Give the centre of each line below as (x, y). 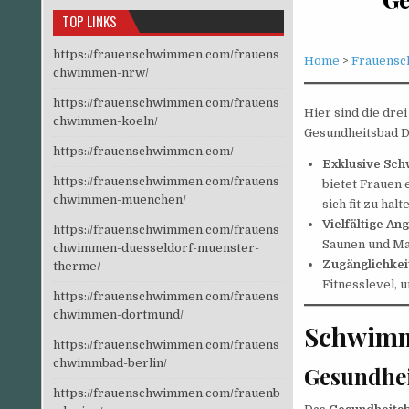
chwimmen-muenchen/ (119, 199)
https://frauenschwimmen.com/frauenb (166, 393)
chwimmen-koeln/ (105, 121)
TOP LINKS (89, 21)
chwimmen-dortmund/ (118, 314)
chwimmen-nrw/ (100, 72)
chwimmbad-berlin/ (110, 362)
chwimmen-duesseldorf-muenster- (156, 247)
